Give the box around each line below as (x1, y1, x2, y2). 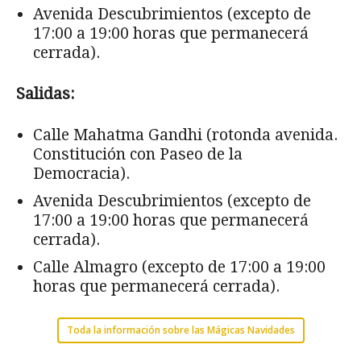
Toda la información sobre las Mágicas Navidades (66, 322, 295, 337)
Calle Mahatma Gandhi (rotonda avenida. (33, 125, 338, 144)
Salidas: (16, 84, 74, 103)
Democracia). (33, 164, 134, 183)
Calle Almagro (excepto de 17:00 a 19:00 (33, 257, 326, 276)
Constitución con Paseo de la (33, 144, 243, 164)
